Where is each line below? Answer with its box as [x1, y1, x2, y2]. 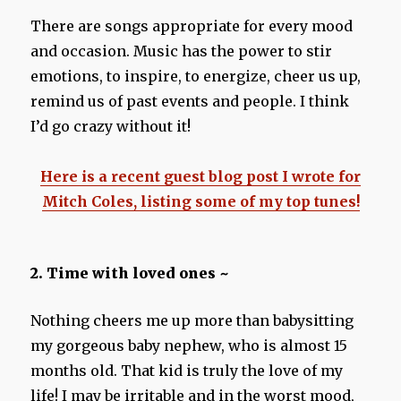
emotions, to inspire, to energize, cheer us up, [30, 67, 362, 86]
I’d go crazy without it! [30, 117, 192, 136]
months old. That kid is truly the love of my [30, 362, 344, 380]
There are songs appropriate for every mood [30, 17, 354, 36]
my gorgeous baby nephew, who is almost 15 [30, 337, 348, 355]
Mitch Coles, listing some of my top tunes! [41, 192, 360, 211]
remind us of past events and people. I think [30, 92, 350, 111]
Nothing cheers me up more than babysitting [30, 311, 354, 330]
